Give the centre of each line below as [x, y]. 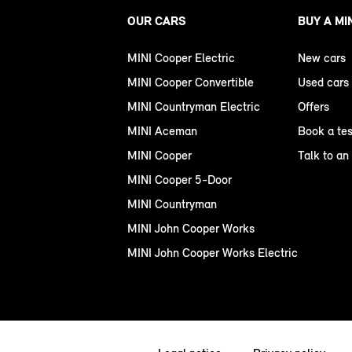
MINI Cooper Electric [181, 58]
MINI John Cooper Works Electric [213, 253]
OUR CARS [157, 21]
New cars [322, 58]
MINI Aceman [162, 131]
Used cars [323, 82]
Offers [313, 107]
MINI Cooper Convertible [191, 82]
